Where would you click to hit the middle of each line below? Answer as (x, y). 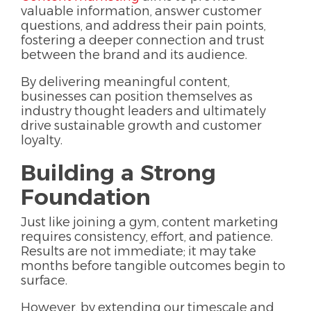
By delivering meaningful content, (125, 82)
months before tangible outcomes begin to (153, 266)
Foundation (86, 196)
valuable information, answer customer (141, 11)
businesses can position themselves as (137, 96)
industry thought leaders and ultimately (143, 111)
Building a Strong (118, 172)
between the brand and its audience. (134, 54)
